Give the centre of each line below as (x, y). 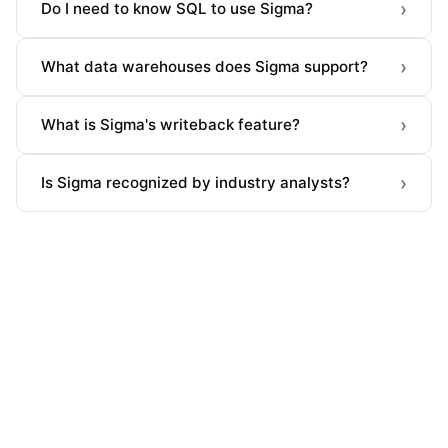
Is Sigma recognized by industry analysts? (195, 183)
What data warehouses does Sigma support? (204, 67)
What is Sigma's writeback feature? (170, 125)
